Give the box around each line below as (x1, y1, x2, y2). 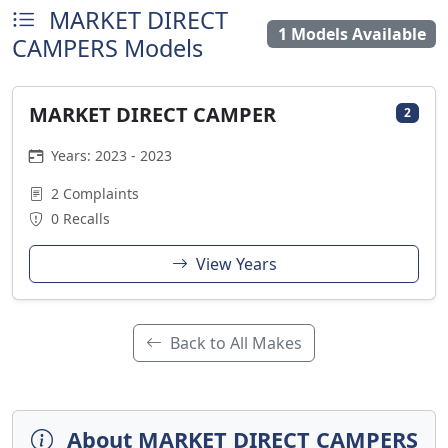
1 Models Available (277, 23, 426, 45)
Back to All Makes (166, 332, 302, 354)
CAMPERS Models (12, 32, 203, 64)
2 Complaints (47, 184, 139, 203)
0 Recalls (47, 209, 110, 228)
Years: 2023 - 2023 (47, 146, 172, 165)
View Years (191, 253, 277, 275)
